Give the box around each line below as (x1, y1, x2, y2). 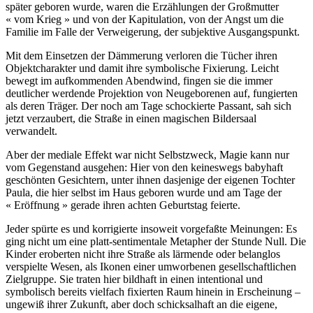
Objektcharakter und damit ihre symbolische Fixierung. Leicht (6, 61, 279, 74)
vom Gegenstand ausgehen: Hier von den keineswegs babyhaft (6, 161, 283, 173)
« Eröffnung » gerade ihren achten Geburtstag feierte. (6, 198, 240, 211)
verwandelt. (6, 124, 57, 137)
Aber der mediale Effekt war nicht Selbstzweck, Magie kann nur (6, 148, 289, 161)
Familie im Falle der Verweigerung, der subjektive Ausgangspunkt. (6, 25, 300, 38)
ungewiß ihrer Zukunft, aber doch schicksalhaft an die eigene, (6, 298, 277, 310)
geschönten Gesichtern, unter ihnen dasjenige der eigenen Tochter (6, 173, 295, 186)
